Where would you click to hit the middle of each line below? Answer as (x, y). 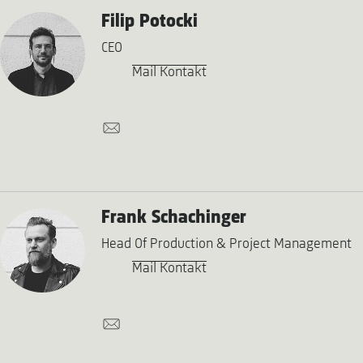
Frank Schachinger (173, 218)
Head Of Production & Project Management (226, 244)
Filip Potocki (149, 21)
